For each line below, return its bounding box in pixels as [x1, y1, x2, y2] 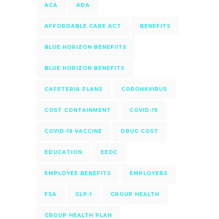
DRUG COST [121, 128, 158, 134]
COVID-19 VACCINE [44, 128, 102, 134]
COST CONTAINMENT [44, 107, 111, 113]
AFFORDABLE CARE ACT [44, 22, 121, 29]
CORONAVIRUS [121, 86, 167, 92]
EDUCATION [44, 149, 82, 155]
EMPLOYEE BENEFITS [44, 170, 111, 176]
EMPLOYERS [130, 170, 168, 176]
